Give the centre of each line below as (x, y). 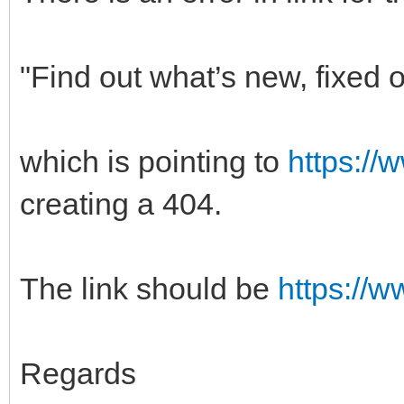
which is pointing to (154, 161)
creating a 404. (121, 203)
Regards (78, 373)
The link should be (149, 288)
